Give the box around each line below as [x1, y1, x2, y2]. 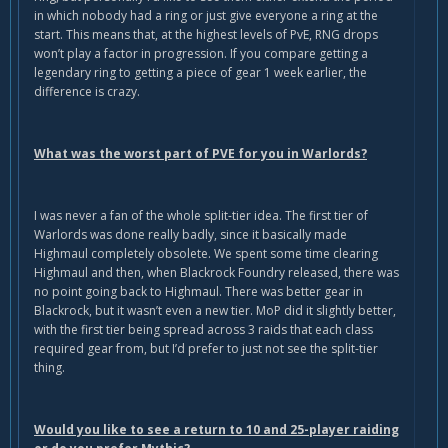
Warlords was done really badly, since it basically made [34, 226, 347, 244]
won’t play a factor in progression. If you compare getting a [34, 45, 368, 63]
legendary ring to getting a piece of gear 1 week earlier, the [34, 64, 367, 82]
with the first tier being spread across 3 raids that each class [34, 321, 373, 339]
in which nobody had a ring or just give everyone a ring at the [34, 7, 378, 25]
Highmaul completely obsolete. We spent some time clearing [34, 245, 378, 263]
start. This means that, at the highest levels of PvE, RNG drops [34, 26, 378, 44]
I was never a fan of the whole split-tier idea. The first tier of [34, 207, 368, 225]
